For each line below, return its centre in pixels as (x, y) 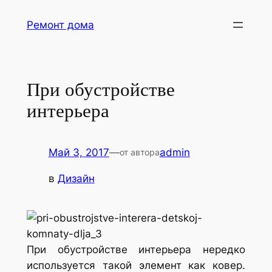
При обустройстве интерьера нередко (136, 250)
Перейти (25, 12)
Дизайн (76, 178)
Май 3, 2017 (79, 153)
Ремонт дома (60, 25)
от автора (139, 152)
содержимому (40, 44)
